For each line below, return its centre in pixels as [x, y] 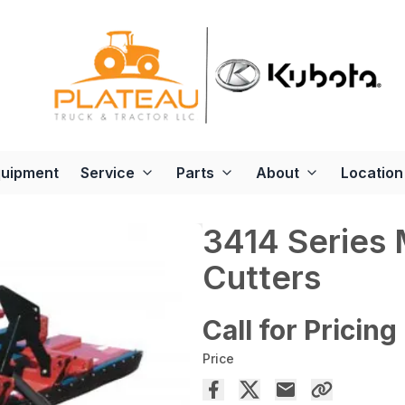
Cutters [262, 278]
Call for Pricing [300, 330]
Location [372, 173]
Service [108, 173]
